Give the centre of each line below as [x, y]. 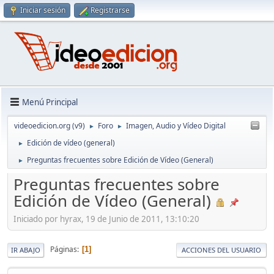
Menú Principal [50, 102]
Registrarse [110, 10]
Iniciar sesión [43, 10]
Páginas [64, 250]
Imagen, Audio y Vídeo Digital [176, 126]
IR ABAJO [26, 250]
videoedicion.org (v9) [50, 126]
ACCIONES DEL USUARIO [221, 250]
